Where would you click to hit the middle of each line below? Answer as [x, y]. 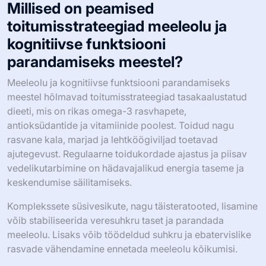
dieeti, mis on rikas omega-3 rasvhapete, [97, 111]
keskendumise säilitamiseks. [69, 182]
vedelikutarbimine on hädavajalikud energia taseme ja [126, 168]
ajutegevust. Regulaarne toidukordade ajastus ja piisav [127, 153]
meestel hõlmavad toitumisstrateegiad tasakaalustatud [127, 96]
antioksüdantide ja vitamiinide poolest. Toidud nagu [121, 125]
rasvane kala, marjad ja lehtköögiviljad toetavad [113, 139]
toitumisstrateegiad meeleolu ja [117, 26]
